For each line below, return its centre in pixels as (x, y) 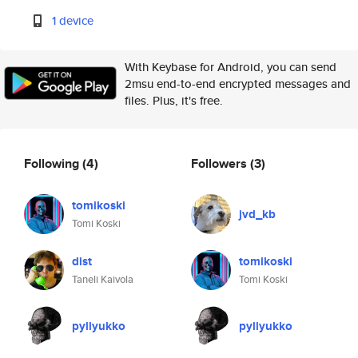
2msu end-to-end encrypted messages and (238, 84)
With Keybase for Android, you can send (231, 67)
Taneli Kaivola (103, 279)
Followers (221, 163)
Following (53, 163)
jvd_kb (257, 214)
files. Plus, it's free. (174, 100)
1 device (73, 20)
